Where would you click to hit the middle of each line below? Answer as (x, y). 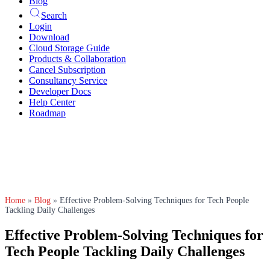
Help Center (52, 102)
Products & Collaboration (77, 59)
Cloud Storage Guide (69, 48)
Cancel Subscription (67, 70)
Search (54, 15)
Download (49, 37)
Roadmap (47, 113)
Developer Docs (60, 91)
